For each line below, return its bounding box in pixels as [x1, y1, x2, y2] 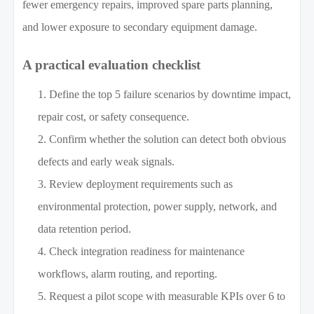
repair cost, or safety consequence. [38, 111, 190, 123]
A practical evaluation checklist [22, 57, 201, 73]
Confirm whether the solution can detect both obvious [49, 133, 287, 146]
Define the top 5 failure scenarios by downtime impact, [49, 88, 292, 101]
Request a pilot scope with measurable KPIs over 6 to [49, 290, 286, 303]
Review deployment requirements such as [49, 178, 233, 191]
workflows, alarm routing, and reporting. [38, 268, 218, 280]
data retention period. [38, 223, 132, 235]
